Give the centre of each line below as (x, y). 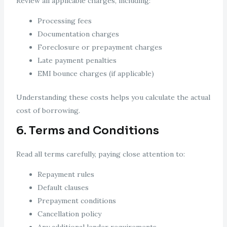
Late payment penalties (77, 61)
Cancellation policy (69, 214)
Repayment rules (66, 175)
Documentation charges (78, 34)
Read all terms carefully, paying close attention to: (100, 154)
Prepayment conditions (77, 201)
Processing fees (64, 21)
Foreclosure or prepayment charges (100, 47)
